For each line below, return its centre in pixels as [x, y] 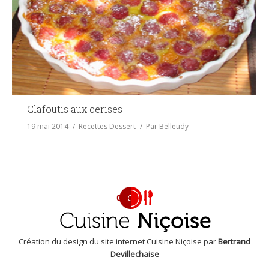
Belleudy [174, 127]
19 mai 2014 [48, 127]
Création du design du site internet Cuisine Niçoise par [118, 242]
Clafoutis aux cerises [75, 109]
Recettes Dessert [107, 127]
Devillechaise [134, 254]
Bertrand [234, 242]
